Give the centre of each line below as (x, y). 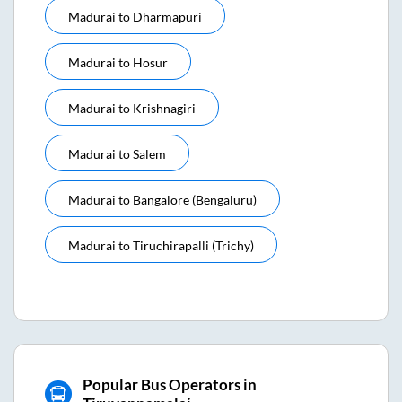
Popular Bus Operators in (169, 385)
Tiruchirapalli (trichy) (193, 246)
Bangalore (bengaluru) (195, 200)
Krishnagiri (164, 109)
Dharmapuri (167, 17)
